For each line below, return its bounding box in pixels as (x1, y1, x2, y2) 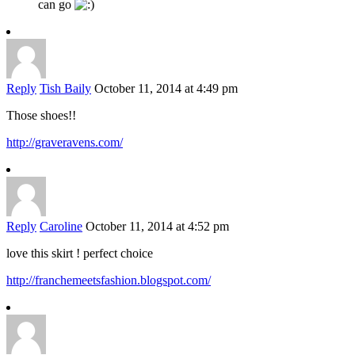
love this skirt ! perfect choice (6, 246, 153, 261)
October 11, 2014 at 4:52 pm (86, 219, 229, 234)
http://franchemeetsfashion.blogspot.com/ (6, 273, 211, 288)
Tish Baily (40, 82, 91, 96)
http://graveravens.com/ (6, 136, 123, 150)
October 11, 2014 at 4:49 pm (94, 82, 238, 96)
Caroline (40, 219, 82, 234)
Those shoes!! (6, 109, 76, 123)
